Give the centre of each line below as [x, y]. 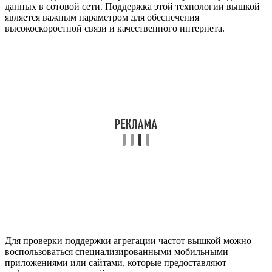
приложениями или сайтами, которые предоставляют [116, 262]
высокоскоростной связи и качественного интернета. [115, 28]
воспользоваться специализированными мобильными [117, 251]
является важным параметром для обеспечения [102, 17]
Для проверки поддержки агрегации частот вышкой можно [128, 240]
